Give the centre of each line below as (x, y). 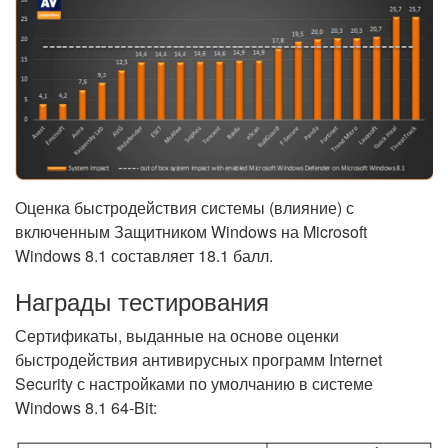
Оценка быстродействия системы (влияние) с (184, 208)
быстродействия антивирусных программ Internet (198, 360)
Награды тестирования (142, 301)
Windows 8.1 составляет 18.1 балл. (144, 256)
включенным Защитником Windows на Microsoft (191, 232)
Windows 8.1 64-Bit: (86, 408)
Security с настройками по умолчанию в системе (194, 384)
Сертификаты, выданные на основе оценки (177, 336)
